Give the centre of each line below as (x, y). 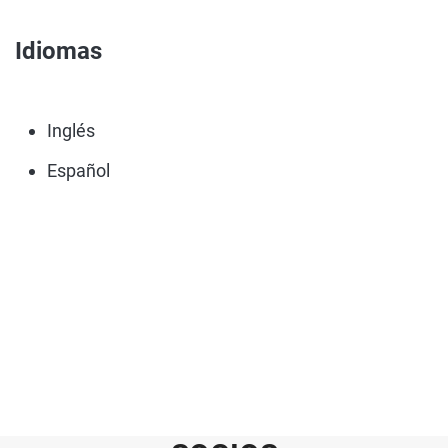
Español (78, 170)
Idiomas (58, 51)
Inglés (71, 130)
